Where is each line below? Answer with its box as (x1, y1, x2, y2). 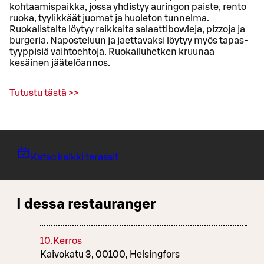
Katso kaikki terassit (31, 153, 118, 163)
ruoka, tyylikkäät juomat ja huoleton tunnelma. (9, 14, 209, 24)
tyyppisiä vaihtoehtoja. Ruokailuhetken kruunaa (9, 47, 214, 57)
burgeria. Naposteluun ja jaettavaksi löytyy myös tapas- (9, 36, 249, 46)
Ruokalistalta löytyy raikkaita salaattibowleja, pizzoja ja (9, 25, 245, 35)
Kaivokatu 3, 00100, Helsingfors (40, 250, 180, 260)
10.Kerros (40, 236, 82, 246)
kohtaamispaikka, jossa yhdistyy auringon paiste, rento (9, 2, 246, 12)
